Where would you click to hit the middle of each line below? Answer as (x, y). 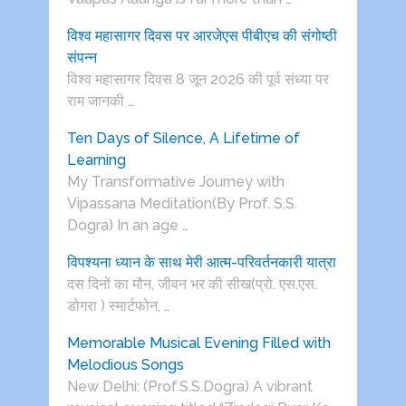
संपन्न (82, 58)
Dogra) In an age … (127, 226)
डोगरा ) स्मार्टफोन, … (118, 306)
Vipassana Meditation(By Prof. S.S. (182, 204)
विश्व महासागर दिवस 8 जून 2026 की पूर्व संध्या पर (198, 80)
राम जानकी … (100, 101)
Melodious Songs (125, 365)
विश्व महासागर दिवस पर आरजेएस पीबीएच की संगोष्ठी (202, 36)
